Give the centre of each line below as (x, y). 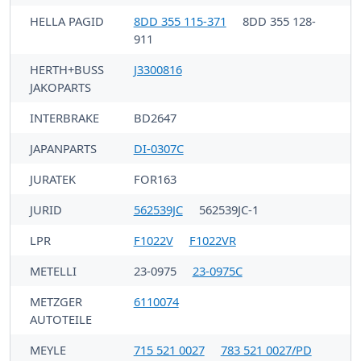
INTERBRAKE (64, 117)
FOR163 (155, 178)
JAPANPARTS (63, 148)
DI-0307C (158, 148)
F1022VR (212, 240)
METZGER (56, 301)
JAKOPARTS (60, 87)
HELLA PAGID (67, 21)
